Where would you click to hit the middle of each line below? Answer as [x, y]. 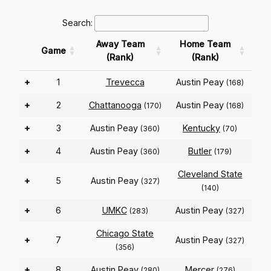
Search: [77, 23]
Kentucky [201, 128]
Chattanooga [115, 105]
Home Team [205, 44]
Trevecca [125, 82]
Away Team [120, 44]
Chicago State [125, 233]
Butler [200, 151]
